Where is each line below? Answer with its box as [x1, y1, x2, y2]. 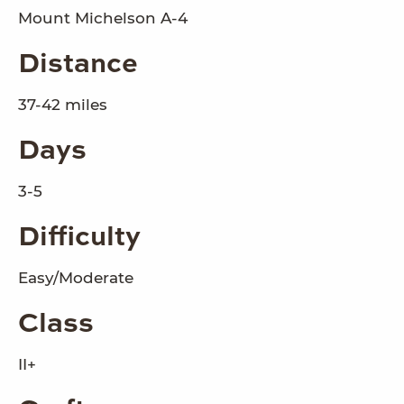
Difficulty [18, 224, 141, 252]
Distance [18, 50, 138, 78]
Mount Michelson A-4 [18, 8, 188, 27]
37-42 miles [18, 95, 107, 114]
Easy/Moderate [18, 268, 133, 287]
